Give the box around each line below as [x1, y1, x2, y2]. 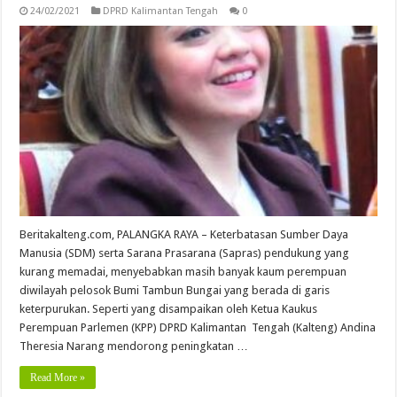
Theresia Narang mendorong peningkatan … [19, 339, 249, 353]
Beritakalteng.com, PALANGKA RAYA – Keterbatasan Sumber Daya [19, 227, 349, 241]
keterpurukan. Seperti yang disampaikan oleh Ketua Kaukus [19, 301, 318, 315]
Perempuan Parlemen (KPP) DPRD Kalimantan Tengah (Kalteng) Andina [19, 320, 377, 334]
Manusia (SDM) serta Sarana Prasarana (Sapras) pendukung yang [19, 245, 350, 260]
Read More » [30, 370, 86, 384]
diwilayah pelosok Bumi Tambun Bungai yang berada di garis [19, 283, 331, 297]
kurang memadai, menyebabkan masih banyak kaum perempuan [19, 264, 347, 278]
